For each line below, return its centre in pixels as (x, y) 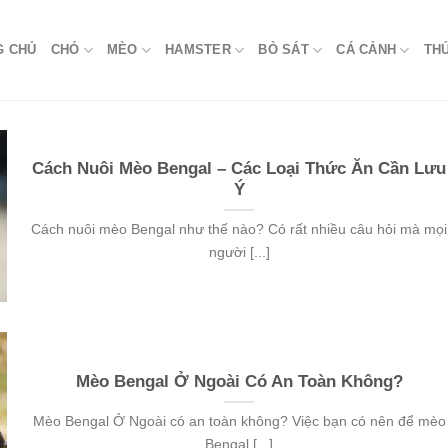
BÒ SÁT (283, 49)
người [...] (239, 252)
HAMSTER (198, 49)
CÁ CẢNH (366, 49)
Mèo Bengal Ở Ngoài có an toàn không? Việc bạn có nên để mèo (239, 421)
